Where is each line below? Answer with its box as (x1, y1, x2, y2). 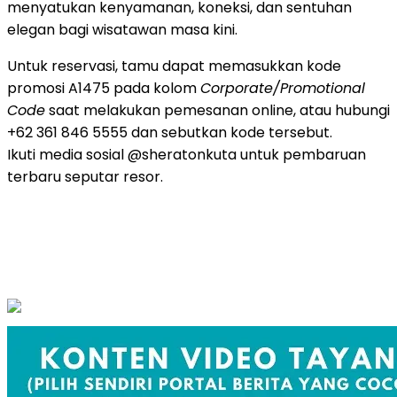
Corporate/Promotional (200, 77, 365, 98)
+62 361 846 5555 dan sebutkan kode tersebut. (7, 121, 332, 143)
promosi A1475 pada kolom (7, 77, 200, 98)
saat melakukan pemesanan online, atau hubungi (45, 99, 390, 121)
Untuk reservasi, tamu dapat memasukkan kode (7, 55, 341, 76)
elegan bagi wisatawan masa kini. (7, 19, 237, 40)
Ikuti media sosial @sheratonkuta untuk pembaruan (7, 144, 366, 165)
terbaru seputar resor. (7, 166, 163, 187)
